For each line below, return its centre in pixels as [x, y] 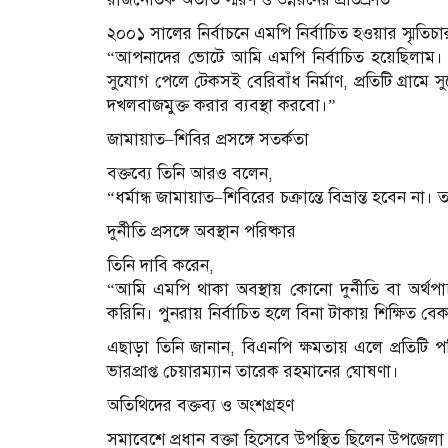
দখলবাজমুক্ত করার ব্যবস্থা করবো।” [221, 105]
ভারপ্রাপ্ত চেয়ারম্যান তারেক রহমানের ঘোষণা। [253, 371]
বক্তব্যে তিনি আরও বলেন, [190, 173]
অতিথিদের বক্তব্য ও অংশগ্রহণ [200, 405]
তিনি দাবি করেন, [160, 265]
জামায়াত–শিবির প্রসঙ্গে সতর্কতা [208, 139]
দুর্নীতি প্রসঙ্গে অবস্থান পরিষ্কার [201, 231]
